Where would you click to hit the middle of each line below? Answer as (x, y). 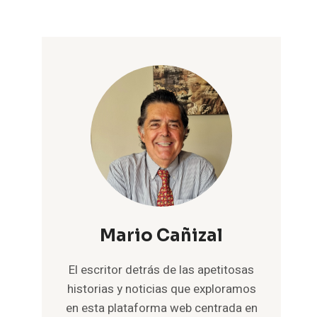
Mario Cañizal (162, 236)
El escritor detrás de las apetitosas (162, 270)
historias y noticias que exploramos (161, 289)
